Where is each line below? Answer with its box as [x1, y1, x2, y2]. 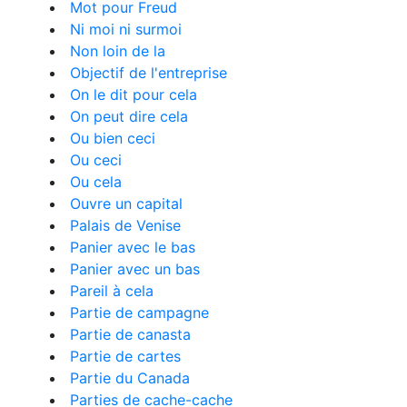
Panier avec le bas [70, 238, 195, 256]
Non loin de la [70, 42, 165, 60]
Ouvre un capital [70, 194, 183, 213]
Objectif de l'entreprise [70, 64, 227, 82]
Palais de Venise [70, 216, 181, 234]
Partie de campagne [70, 303, 209, 322]
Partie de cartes [70, 347, 181, 365]
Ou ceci [70, 151, 122, 169]
